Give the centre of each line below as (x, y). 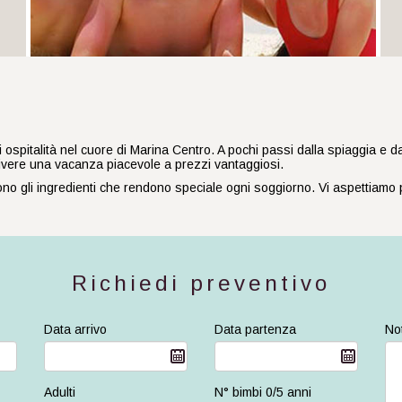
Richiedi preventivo (201, 284)
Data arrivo (75, 330)
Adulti (60, 393)
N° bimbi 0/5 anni (263, 393)
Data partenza (255, 330)
